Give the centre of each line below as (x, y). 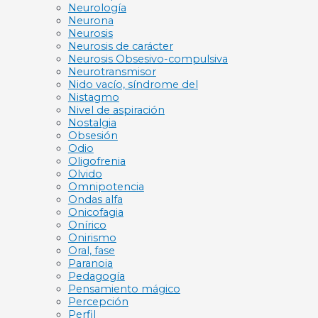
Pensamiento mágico (124, 289)
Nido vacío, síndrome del (133, 85)
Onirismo (92, 238)
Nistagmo (93, 98)
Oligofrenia (97, 161)
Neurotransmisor (112, 72)
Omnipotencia (106, 187)
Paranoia (90, 264)
